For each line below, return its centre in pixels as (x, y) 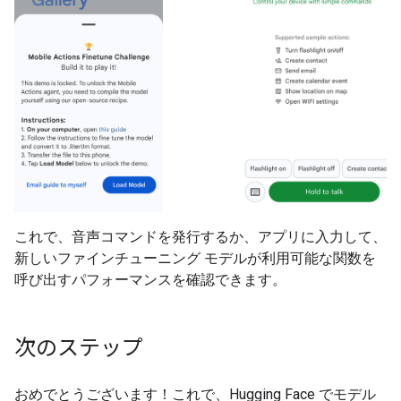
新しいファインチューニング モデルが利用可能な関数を (195, 259)
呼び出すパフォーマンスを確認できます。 (150, 280)
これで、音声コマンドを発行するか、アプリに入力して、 (200, 237)
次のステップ (79, 349)
